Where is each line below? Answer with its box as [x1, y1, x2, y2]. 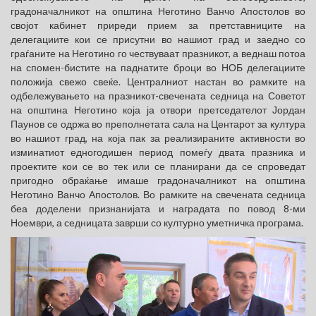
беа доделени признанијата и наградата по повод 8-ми [11, 202, 305, 215]
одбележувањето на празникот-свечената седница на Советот [11, 90, 305, 102]
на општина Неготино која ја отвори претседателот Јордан [11, 104, 305, 116]
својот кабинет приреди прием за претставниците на [11, 19, 305, 32]
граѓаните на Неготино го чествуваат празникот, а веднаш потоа [11, 47, 305, 60]
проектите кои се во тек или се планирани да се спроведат [11, 160, 305, 173]
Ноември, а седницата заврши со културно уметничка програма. [11, 217, 303, 229]
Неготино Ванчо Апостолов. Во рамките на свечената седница [11, 188, 305, 201]
